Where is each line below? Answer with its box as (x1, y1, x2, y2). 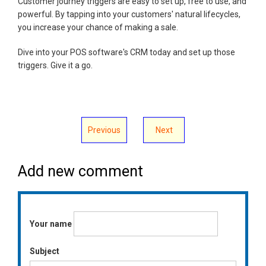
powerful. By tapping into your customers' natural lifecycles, (18, 9, 240, 19)
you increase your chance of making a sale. (18, 22, 178, 32)
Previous (88, 125, 121, 135)
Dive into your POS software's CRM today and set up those (18, 47, 235, 57)
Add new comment (18, 162, 143, 180)
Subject (30, 246, 59, 256)
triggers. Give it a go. (18, 60, 93, 70)
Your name (30, 218, 72, 229)
